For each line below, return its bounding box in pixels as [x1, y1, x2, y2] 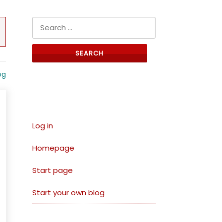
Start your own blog [32, 187, 105, 198]
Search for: [32, 18, 72, 29]
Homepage [32, 143, 74, 154]
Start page [32, 165, 73, 176]
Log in [32, 120, 53, 131]
